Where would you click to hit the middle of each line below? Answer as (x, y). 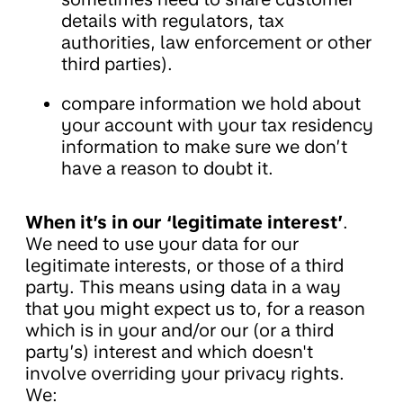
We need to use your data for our (162, 244)
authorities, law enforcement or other (216, 43)
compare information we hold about (211, 104)
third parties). (117, 64)
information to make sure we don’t (204, 147)
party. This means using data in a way (183, 287)
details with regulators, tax (173, 21)
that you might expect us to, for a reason (195, 309)
